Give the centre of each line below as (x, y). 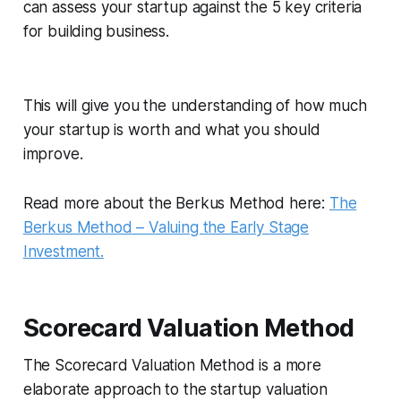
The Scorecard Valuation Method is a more (172, 366)
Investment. (63, 252)
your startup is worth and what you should (171, 130)
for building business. (96, 32)
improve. (53, 154)
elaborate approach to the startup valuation (175, 390)
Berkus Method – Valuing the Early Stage (166, 228)
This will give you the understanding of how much (195, 106)
